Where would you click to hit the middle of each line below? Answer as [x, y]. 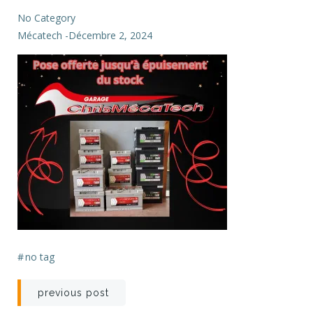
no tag [40, 257]
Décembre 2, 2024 [110, 35]
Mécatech [40, 35]
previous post [73, 293]
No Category [46, 18]
